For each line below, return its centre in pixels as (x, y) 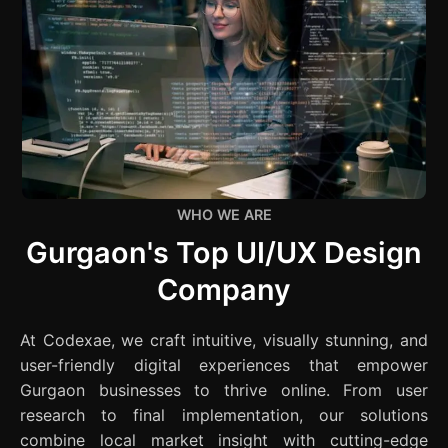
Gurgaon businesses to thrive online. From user (224, 390)
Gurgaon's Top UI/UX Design (224, 253)
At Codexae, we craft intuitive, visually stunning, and (224, 340)
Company (224, 290)
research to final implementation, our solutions (224, 415)
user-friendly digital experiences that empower (224, 365)
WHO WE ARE (224, 215)
